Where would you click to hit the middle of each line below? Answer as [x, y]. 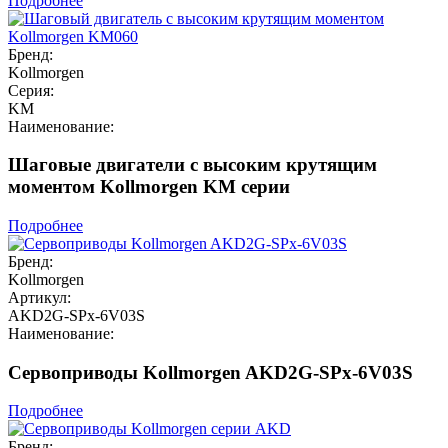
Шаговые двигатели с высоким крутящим [192, 165]
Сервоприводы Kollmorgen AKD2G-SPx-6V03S [210, 372]
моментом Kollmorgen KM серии [149, 187]
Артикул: [39, 298]
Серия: [31, 90]
